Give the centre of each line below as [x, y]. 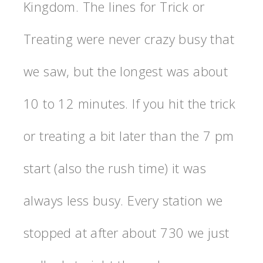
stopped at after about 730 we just [127, 233]
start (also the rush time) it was [115, 168]
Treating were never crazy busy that [129, 39]
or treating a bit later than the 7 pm [129, 136]
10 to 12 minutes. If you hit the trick [130, 104]
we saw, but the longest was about [126, 71]
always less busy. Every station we [123, 200]
